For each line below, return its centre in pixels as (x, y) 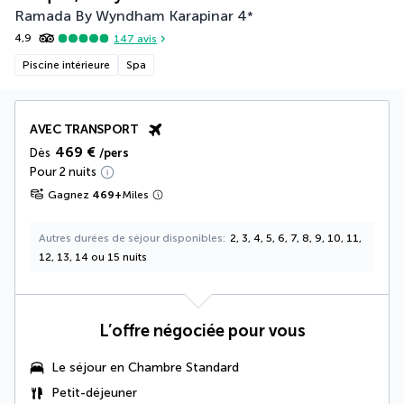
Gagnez (69, 195)
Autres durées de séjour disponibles (131, 239)
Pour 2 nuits (63, 172)
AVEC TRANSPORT (84, 130)
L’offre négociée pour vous (202, 331)
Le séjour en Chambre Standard (145, 368)
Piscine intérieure (66, 65)
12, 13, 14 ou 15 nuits (93, 257)
